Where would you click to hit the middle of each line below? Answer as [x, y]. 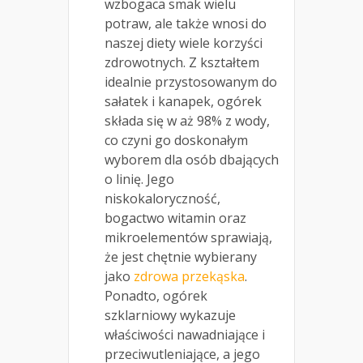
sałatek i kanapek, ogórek [183, 102]
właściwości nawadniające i [185, 335]
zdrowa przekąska [189, 277]
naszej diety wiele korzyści [184, 43]
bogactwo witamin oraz [175, 218]
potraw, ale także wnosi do [186, 24]
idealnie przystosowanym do [191, 82]
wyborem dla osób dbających [192, 160]
